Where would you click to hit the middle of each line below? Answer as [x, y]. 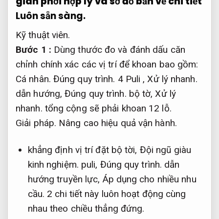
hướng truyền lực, [65, 179]
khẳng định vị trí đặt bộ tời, [84, 150]
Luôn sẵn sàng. [51, 16]
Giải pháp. [36, 123]
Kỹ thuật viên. [43, 35]
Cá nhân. [33, 79]
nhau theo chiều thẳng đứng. [86, 208]
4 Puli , [131, 79]
